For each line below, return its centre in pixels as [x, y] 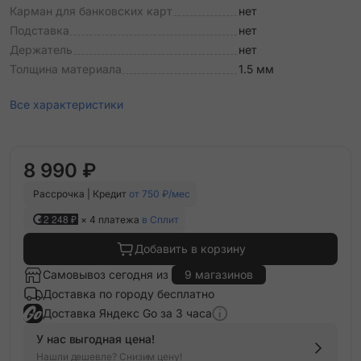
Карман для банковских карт [91, 11]
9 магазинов [219, 274]
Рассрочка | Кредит [81, 194]
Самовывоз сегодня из [107, 274]
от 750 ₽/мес [160, 194]
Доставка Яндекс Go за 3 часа [127, 313]
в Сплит [160, 220]
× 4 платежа [110, 220]
